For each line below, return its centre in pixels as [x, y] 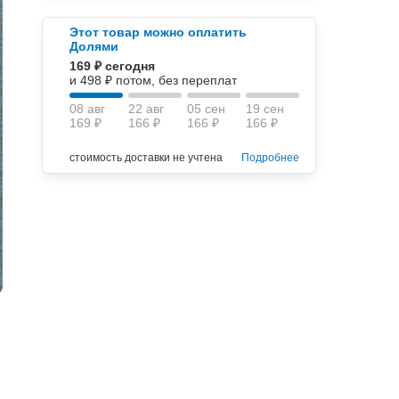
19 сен [265, 109]
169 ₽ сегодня [113, 66]
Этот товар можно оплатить [159, 32]
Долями [94, 46]
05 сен [207, 109]
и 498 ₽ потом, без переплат [154, 80]
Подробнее [270, 158]
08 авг [88, 109]
